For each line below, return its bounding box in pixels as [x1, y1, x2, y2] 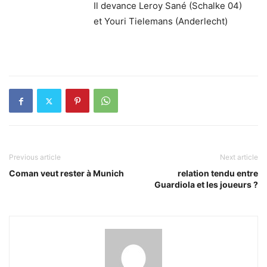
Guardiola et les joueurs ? [154, 179, 258, 190]
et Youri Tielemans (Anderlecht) [94, 15, 228, 27]
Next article [220, 153, 258, 162]
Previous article [9, 153, 61, 162]
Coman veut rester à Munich [9, 168, 124, 178]
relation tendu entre [178, 168, 258, 178]
